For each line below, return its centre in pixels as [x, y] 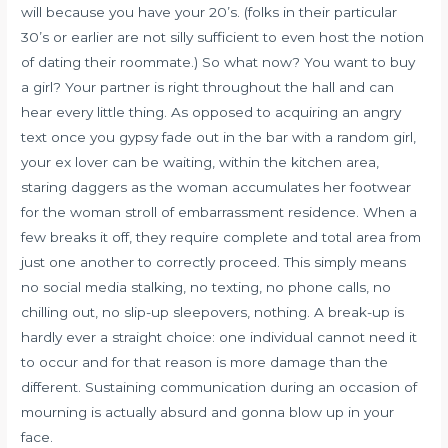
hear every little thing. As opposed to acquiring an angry [211, 112]
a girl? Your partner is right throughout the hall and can [208, 87]
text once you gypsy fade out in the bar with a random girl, [219, 137]
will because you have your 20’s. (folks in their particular [209, 12]
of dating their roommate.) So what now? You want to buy [218, 62]
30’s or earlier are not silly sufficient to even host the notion [223, 37]
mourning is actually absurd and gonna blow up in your [208, 412]
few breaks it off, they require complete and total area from [221, 237]
